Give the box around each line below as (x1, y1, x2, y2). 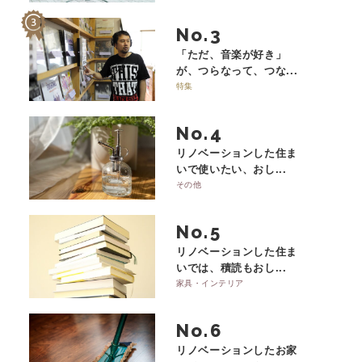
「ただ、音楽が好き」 (175, 48, 287, 61)
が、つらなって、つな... (175, 64, 298, 77)
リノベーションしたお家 (175, 343, 298, 356)
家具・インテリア (175, 278, 244, 288)
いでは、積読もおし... (175, 261, 287, 274)
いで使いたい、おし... (175, 162, 287, 175)
